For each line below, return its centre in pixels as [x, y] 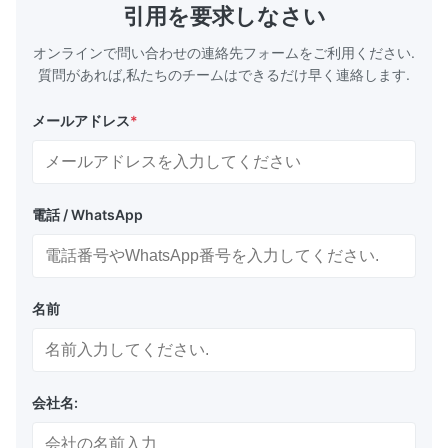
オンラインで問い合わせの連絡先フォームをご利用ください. [224, 52]
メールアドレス [81, 120]
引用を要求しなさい [224, 16]
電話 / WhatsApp [87, 214]
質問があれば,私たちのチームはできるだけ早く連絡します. [224, 74]
